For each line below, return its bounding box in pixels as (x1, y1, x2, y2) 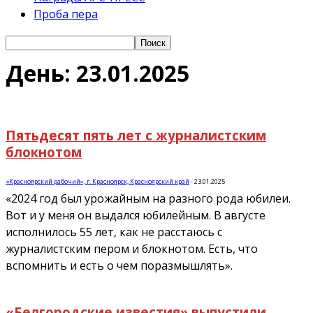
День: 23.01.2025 (6, 58, 189, 89)
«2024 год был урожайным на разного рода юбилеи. (6, 191, 291, 207)
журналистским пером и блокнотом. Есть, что (6, 241, 258, 257)
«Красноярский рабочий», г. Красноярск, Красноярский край (6, 177, 189, 187)
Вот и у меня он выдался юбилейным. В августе (6, 208, 265, 224)
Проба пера (34, 6, 98, 22)
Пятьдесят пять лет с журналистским (6, 126, 266, 144)
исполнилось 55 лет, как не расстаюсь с (6, 224, 222, 240)
